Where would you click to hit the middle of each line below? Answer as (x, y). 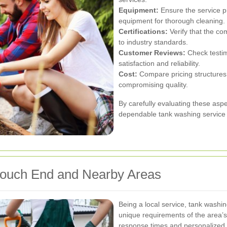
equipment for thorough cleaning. (172, 21)
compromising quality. (153, 84)
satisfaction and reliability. (159, 63)
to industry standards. (153, 42)
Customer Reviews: (152, 52)
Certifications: (143, 31)
